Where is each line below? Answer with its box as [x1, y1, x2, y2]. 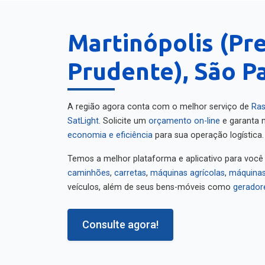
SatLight [67, 111, 99, 121]
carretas [114, 163, 146, 173]
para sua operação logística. [153, 125, 264, 135]
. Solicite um [99, 111, 148, 121]
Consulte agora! [82, 214, 159, 226]
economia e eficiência [67, 125, 153, 135]
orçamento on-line [148, 111, 220, 121]
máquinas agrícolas [150, 163, 225, 173]
